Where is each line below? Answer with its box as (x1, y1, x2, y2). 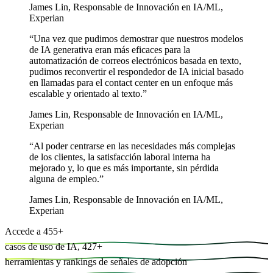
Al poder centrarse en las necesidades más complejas (34, 141, 235, 152)
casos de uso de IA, (5, 241, 80, 252)
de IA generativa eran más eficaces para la (29, 44, 190, 55)
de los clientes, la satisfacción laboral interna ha (29, 152, 210, 163)
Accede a (5, 226, 41, 237)
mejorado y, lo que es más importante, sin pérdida (29, 163, 219, 174)
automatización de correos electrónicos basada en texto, (29, 55, 241, 66)
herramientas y (5, 257, 61, 268)
